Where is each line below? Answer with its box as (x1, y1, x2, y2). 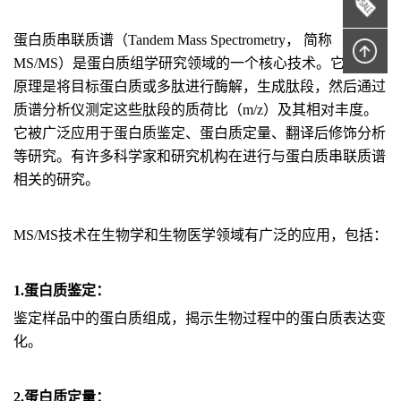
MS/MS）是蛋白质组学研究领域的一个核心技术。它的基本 (13, 55, 388, 71)
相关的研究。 (13, 172, 99, 187)
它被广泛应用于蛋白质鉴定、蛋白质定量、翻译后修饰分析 (13, 125, 386, 141)
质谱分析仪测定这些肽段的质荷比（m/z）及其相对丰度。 (13, 102, 378, 117)
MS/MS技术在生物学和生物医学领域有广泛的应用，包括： (13, 227, 388, 243)
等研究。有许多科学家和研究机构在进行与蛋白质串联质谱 (13, 149, 386, 164)
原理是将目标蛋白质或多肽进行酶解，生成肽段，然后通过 (13, 79, 386, 94)
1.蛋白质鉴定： (13, 283, 110, 298)
